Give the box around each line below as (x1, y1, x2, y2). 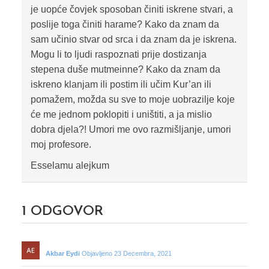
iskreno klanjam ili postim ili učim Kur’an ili (30, 79, 211, 90)
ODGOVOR (26, 205, 103, 219)
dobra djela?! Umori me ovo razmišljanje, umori (30, 124, 231, 135)
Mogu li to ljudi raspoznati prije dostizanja (30, 49, 207, 60)
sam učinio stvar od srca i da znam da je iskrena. (30, 34, 237, 45)
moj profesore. (30, 139, 91, 150)
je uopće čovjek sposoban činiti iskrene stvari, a (30, 4, 233, 15)
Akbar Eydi (45, 250, 80, 258)
